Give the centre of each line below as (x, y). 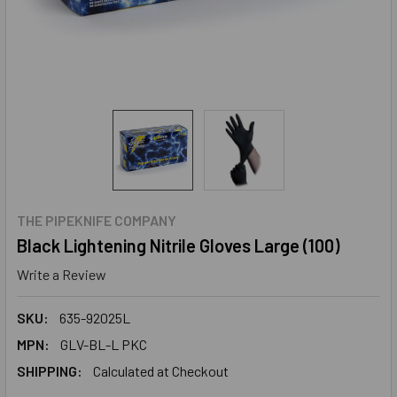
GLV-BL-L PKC (104, 344)
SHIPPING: (50, 370)
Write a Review (62, 274)
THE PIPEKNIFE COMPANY (97, 220)
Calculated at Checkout (161, 370)
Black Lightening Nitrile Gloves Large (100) (178, 245)
